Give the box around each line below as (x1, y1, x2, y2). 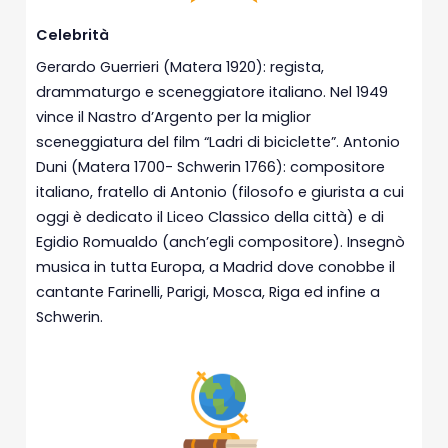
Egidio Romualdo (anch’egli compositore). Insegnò (36, 232, 406, 252)
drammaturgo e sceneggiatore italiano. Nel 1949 (36, 82, 389, 102)
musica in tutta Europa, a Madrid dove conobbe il (36, 257, 396, 277)
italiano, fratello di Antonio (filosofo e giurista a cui (36, 182, 405, 202)
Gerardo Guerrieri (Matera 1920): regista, (36, 57, 325, 77)
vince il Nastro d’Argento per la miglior (36, 107, 312, 127)
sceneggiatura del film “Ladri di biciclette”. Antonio (36, 132, 401, 152)
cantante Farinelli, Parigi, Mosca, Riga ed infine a (36, 282, 381, 302)
